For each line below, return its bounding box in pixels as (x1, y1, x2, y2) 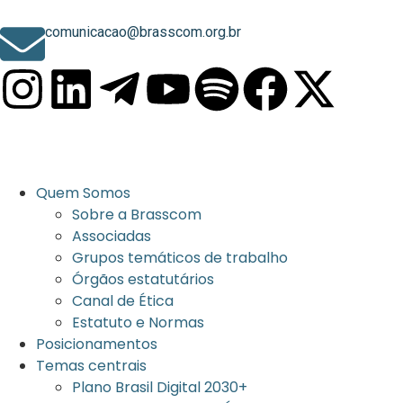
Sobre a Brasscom (72, 204, 201, 225)
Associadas (72, 226, 151, 246)
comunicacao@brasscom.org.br (45, 23, 241, 40)
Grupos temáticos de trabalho (72, 247, 288, 268)
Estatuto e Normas (72, 312, 204, 333)
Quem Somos (36, 183, 130, 203)
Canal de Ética (72, 291, 174, 311)
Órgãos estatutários (72, 269, 214, 290)
